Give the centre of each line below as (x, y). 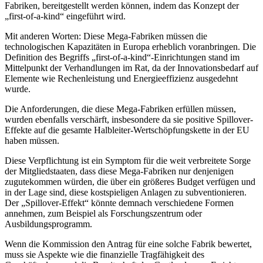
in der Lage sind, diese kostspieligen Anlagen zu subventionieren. (126, 193)
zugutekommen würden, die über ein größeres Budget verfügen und (130, 182)
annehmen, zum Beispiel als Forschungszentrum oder (103, 214)
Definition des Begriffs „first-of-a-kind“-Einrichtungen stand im (122, 58)
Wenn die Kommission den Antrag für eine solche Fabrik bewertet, (128, 244)
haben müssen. (32, 141)
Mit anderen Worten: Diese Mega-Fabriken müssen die (106, 36)
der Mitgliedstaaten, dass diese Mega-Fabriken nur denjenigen (119, 171)
